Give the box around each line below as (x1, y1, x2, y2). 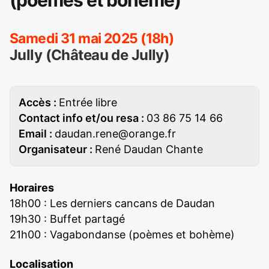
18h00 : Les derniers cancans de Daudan (10, 197, 215, 210)
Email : (19, 127, 55, 141)
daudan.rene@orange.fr (55, 127, 176, 141)
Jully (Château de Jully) (10, 46, 170, 64)
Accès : (19, 96, 59, 109)
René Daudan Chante (95, 143, 203, 156)
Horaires (10, 181, 54, 195)
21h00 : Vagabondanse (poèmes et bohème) (10, 228, 235, 241)
